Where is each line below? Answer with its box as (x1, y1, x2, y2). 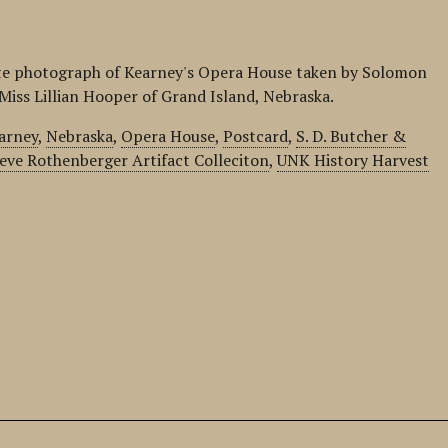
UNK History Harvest (277, 149, 430, 171)
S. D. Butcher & (296, 125, 407, 147)
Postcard (223, 125, 289, 147)
